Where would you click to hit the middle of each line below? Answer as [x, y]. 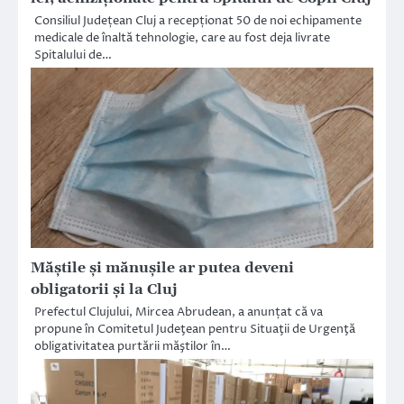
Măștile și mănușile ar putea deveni [162, 268]
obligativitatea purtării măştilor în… [133, 347]
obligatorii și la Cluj [104, 290]
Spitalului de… [73, 55]
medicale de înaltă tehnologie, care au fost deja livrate [182, 38]
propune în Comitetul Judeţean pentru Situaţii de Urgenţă [195, 330]
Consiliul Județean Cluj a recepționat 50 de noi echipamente [198, 21]
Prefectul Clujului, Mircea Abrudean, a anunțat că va [179, 312]
